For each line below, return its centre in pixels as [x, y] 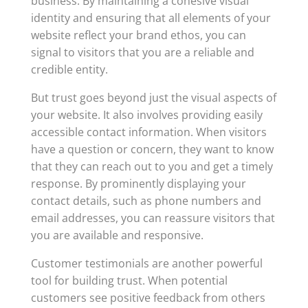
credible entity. [69, 69]
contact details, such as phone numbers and [146, 201]
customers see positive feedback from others [148, 298]
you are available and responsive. [117, 235]
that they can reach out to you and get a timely [152, 166]
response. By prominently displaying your [138, 184]
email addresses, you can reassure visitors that [153, 218]
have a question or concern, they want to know [152, 149]
